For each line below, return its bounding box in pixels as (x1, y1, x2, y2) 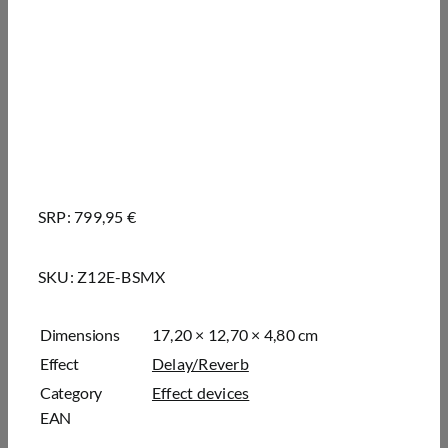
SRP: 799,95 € (37, 207, 137, 227)
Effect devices (151, 383, 250, 403)
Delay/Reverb (151, 354, 249, 374)
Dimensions (39, 325, 120, 345)
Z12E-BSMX (77, 267, 166, 287)
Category (39, 383, 103, 403)
